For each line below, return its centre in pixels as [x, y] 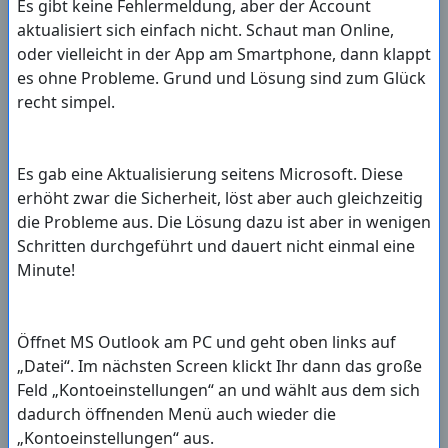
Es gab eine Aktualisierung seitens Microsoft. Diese [210, 174]
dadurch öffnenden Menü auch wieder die [176, 414]
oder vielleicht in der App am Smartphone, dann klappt [224, 54]
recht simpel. [66, 102]
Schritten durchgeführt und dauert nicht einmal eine [216, 246]
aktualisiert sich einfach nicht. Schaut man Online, [205, 30]
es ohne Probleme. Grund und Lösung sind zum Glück [221, 78]
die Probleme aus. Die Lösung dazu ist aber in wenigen [224, 222]
